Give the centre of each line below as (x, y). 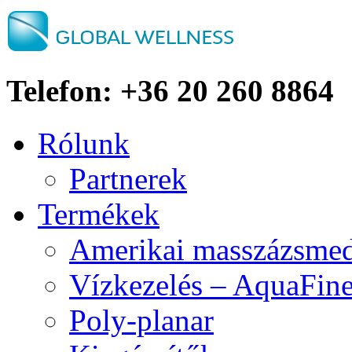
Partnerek (128, 178)
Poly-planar (141, 320)
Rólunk (84, 143)
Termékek (99, 214)
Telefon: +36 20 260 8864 (170, 91)
